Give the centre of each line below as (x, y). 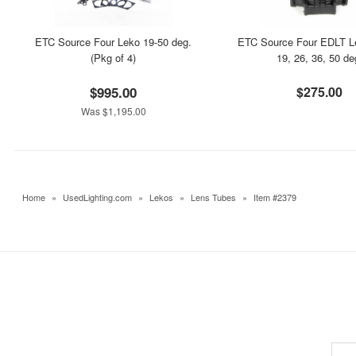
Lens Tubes (213, 197)
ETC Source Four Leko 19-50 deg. (114, 42)
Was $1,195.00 (113, 111)
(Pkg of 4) (114, 58)
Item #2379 (275, 197)
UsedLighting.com (97, 197)
